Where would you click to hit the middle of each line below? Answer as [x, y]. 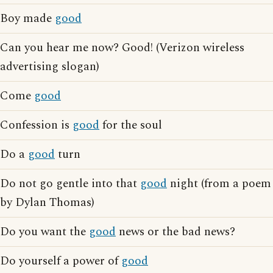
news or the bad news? [175, 232]
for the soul [131, 125]
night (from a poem [219, 184]
